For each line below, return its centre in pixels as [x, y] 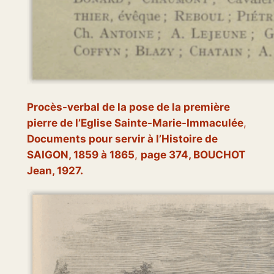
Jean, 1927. [55, 171]
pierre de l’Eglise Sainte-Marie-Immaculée [135, 123]
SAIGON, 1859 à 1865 [80, 155]
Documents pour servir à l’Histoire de [122, 139]
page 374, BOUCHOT [193, 155]
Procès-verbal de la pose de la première [128, 107]
